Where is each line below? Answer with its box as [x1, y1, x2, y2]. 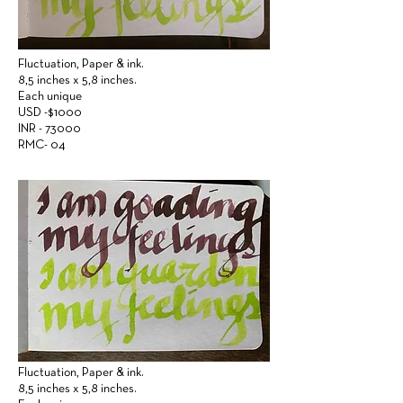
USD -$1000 [18, 107, 85, 119]
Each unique [18, 91, 82, 103]
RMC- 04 [18, 139, 66, 151]
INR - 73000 [18, 123, 81, 135]
